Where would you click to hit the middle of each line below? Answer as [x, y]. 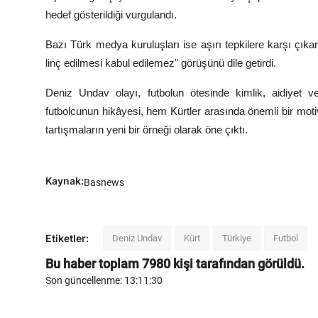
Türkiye [237, 238]
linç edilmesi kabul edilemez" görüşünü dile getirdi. [161, 63]
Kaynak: [65, 181]
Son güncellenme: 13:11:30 [104, 281]
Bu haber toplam [94, 264]
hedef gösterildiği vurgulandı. [111, 15]
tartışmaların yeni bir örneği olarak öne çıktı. [147, 130]
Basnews [104, 182]
